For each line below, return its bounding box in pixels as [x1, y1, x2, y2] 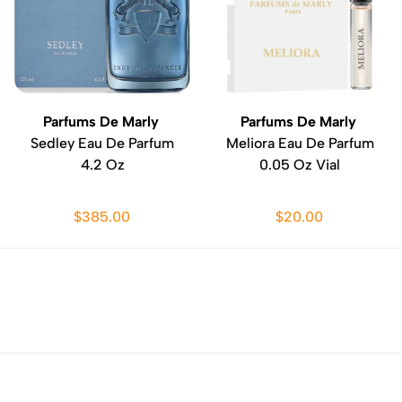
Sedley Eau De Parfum [31, 135, 174, 152]
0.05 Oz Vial [259, 156, 340, 173]
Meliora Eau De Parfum [225, 135, 374, 152]
